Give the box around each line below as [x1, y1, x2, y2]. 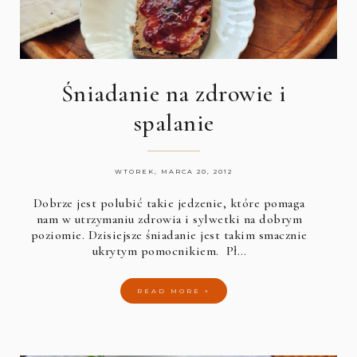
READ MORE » [137, 286, 211, 295]
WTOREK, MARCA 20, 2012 [115, 167, 233, 175]
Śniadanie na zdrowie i [61, 78, 287, 108]
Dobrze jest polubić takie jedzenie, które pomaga [33, 194, 305, 211]
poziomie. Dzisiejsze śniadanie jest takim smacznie [30, 226, 308, 243]
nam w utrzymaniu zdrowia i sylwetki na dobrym [36, 210, 303, 227]
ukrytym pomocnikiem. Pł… [92, 242, 247, 259]
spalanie [133, 108, 214, 138]
